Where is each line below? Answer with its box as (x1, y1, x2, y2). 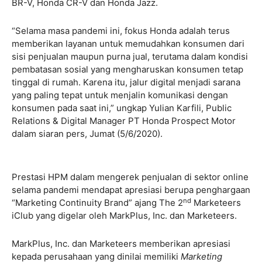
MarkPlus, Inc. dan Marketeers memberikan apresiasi (12, 238, 230, 250)
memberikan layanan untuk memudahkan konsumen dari (12, 38, 244, 50)
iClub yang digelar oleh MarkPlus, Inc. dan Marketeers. (12, 210, 237, 222)
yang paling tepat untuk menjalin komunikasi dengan (12, 89, 228, 101)
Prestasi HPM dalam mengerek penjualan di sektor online (12, 171, 249, 183)
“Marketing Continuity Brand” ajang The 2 (12, 197, 183, 209)
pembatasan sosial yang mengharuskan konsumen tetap (12, 64, 243, 75)
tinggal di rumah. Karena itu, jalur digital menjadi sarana (12, 77, 240, 88)
